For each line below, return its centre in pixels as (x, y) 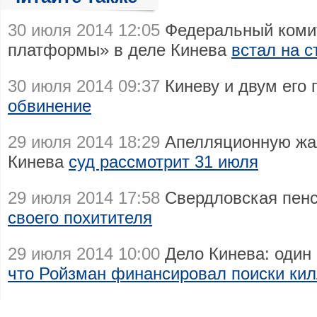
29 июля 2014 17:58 (84, 198)
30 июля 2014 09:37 (84, 86)
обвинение (50, 106)
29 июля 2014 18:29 (84, 142)
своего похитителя (80, 218)
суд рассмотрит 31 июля (163, 162)
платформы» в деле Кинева (120, 50)
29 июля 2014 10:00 (84, 254)
